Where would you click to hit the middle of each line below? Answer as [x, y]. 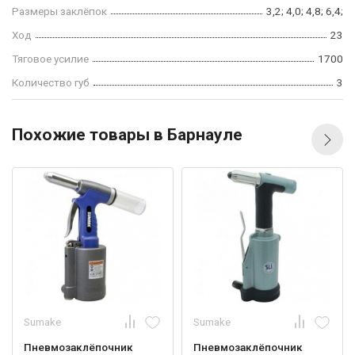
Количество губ [51, 83]
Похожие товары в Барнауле [127, 135]
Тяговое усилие [50, 59]
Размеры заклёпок [59, 11]
